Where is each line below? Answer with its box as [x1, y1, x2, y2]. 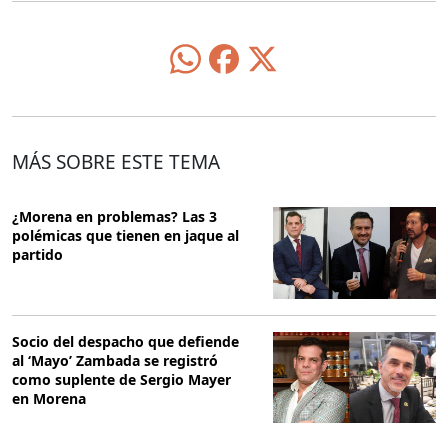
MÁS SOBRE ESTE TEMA [12, 149, 220, 176]
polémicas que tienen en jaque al [12, 226, 239, 246]
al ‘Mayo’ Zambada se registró [12, 350, 218, 370]
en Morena [12, 388, 86, 408]
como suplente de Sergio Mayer [12, 369, 231, 389]
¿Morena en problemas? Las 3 [12, 207, 217, 227]
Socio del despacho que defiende [12, 331, 239, 351]
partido [12, 245, 63, 265]
